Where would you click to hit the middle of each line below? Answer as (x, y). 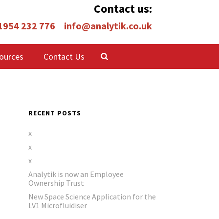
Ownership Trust (56, 183)
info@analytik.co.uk (108, 26)
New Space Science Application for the (92, 197)
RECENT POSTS (55, 113)
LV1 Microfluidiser (58, 205)
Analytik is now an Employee (76, 174)
